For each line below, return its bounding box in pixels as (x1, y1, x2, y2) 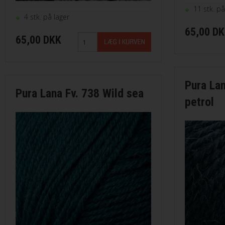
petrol (185, 95, 214, 109)
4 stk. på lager (24, 12, 69, 22)
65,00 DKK (16, 34, 61, 47)
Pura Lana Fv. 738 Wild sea (16, 86, 144, 101)
